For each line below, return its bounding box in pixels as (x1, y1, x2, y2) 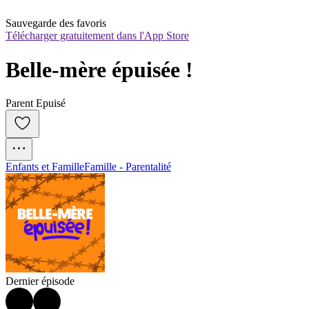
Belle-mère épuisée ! (6, 57, 193, 82)
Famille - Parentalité (84, 161, 171, 173)
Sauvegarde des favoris (6, 17, 106, 30)
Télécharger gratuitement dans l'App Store (6, 30, 189, 42)
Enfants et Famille (6, 161, 84, 173)
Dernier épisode (6, 275, 74, 288)
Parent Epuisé (6, 97, 66, 110)
